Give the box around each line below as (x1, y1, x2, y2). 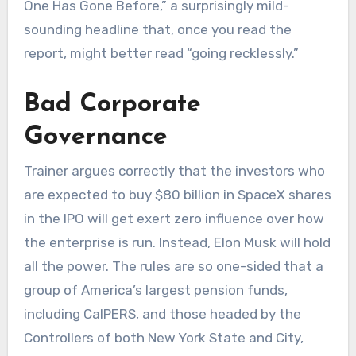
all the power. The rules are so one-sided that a (23, 258, 323, 275)
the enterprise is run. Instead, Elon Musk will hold (23, 234, 331, 251)
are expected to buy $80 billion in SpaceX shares (23, 187, 331, 203)
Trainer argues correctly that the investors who (23, 163, 325, 180)
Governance (23, 125, 168, 151)
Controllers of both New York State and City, (23, 330, 304, 346)
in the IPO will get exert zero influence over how (23, 211, 324, 227)
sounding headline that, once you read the (23, 21, 292, 38)
